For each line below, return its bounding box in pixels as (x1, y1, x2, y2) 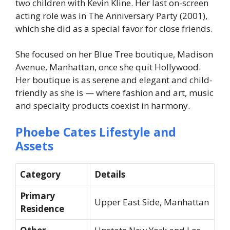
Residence (20, 202, 64, 215)
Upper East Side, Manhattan (94, 196, 209, 208)
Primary (20, 189, 55, 202)
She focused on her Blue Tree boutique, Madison (15, 48, 213, 61)
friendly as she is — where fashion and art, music (15, 87, 214, 99)
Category (20, 168, 61, 180)
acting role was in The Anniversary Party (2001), (15, 9, 207, 22)
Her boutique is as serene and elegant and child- (15, 74, 213, 86)
